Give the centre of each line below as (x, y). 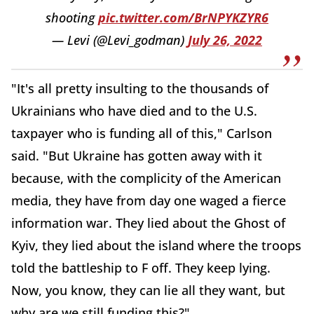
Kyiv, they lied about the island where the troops (156, 245)
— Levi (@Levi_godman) (120, 40)
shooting (72, 17)
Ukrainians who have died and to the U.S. (134, 110)
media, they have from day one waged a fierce (149, 200)
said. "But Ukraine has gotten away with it (137, 155)
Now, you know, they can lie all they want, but (148, 290)
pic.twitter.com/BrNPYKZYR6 (183, 17)
